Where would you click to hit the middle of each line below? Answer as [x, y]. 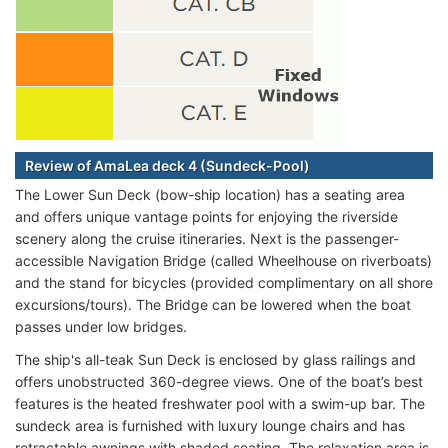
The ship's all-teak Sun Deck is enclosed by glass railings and [215, 359]
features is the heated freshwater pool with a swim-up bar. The [220, 403]
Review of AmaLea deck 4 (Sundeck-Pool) [167, 165]
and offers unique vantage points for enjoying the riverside [206, 216]
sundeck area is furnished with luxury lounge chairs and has [210, 425]
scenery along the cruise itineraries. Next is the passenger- [207, 238]
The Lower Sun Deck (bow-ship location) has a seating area [210, 194]
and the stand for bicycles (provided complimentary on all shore [224, 282]
